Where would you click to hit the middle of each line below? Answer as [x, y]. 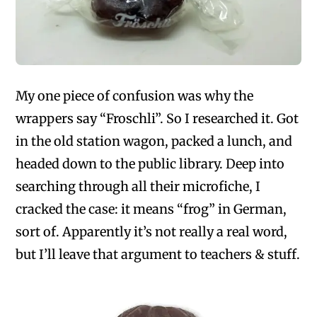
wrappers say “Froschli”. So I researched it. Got [157, 119]
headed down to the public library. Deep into [150, 164]
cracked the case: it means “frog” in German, [151, 209]
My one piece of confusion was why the [135, 96]
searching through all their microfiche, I [138, 187]
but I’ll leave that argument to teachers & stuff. [158, 255]
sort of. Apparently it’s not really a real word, [152, 232]
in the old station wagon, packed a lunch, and [154, 142]
